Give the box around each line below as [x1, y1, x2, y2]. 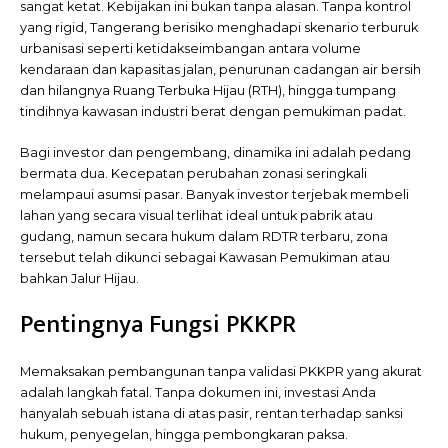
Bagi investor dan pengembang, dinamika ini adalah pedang [20, 145, 411, 160]
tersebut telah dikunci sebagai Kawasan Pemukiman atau [20, 250, 390, 265]
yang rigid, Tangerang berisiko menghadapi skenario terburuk [20, 19, 418, 35]
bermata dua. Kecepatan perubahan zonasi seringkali [20, 166, 367, 181]
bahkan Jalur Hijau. [20, 271, 139, 286]
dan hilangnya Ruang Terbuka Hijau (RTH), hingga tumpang [20, 82, 396, 98]
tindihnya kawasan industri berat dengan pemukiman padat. [20, 103, 406, 119]
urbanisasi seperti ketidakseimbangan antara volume [20, 40, 361, 56]
